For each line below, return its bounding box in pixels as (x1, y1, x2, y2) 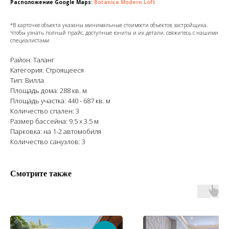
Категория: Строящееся (10, 65, 84, 75)
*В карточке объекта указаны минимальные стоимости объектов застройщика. (10, 21, 208, 29)
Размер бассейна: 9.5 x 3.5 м (10, 116, 99, 126)
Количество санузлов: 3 (10, 136, 85, 146)
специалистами (10, 36, 50, 44)
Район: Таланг (10, 55, 55, 64)
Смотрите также (10, 167, 72, 179)
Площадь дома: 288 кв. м (10, 85, 87, 95)
